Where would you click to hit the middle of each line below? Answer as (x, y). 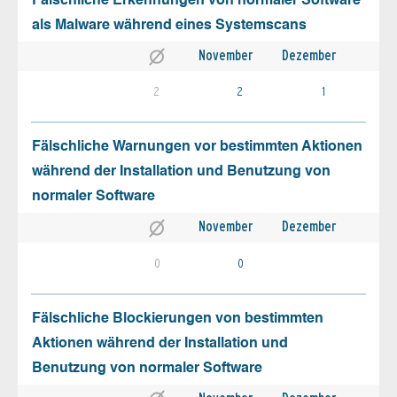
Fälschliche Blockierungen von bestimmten (178, 319)
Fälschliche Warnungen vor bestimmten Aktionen (197, 148)
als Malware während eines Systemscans (169, 26)
